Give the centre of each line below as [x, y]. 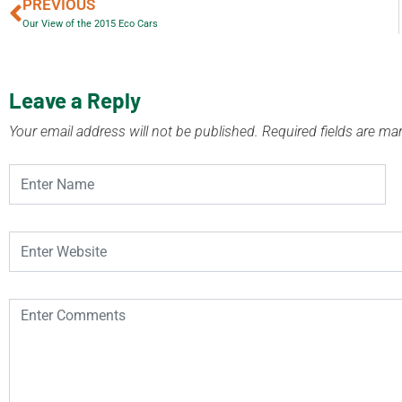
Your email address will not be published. [134, 131]
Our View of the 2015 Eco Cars [90, 23]
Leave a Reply [75, 100]
